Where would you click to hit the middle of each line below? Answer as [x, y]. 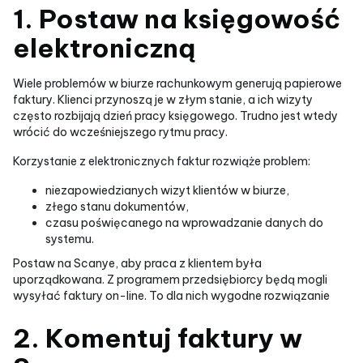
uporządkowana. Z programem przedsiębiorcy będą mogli [170, 280]
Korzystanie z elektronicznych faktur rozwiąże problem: [162, 161]
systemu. [70, 239]
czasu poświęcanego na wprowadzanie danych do [184, 223]
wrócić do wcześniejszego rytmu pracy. [120, 132]
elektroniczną [104, 48]
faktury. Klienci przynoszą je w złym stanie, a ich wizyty [163, 100]
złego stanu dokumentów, [117, 207]
